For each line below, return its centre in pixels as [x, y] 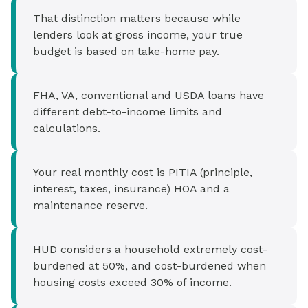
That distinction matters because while [137, 19]
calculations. [67, 129]
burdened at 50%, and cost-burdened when [150, 266]
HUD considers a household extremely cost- [150, 250]
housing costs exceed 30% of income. [132, 283]
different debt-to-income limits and [128, 112]
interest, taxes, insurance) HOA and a [131, 189]
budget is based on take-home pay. [126, 52]
